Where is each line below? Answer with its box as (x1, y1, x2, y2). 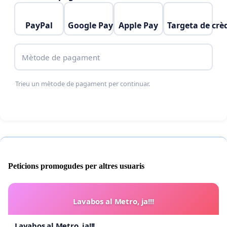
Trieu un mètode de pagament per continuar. (15, 79, 150, 88)
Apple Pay (119, 20, 158, 31)
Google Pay (67, 20, 113, 31)
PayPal (25, 20, 53, 31)
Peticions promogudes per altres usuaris (8, 162, 144, 171)
